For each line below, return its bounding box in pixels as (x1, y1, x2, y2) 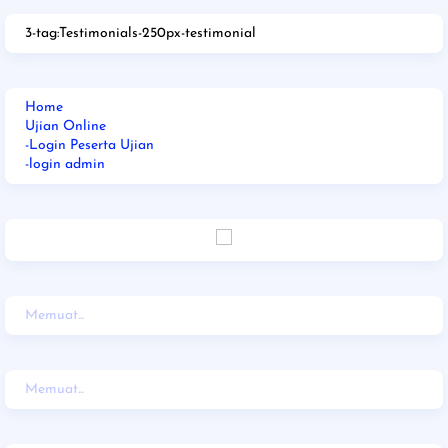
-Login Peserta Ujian (25, 137, 154, 153)
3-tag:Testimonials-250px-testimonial (25, 25, 256, 41)
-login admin (25, 156, 105, 172)
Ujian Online (25, 118, 106, 134)
